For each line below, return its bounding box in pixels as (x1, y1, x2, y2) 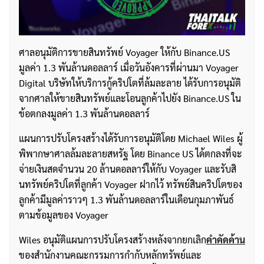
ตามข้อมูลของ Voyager (19, 209, 108, 222)
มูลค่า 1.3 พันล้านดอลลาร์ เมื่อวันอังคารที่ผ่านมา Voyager (19, 61, 239, 74)
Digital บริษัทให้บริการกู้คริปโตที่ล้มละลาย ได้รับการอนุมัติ (19, 77, 241, 90)
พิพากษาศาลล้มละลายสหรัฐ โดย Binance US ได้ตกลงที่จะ (19, 147, 242, 160)
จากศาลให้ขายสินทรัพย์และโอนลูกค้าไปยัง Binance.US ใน (19, 92, 241, 105)
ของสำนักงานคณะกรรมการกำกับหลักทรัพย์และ (19, 249, 202, 262)
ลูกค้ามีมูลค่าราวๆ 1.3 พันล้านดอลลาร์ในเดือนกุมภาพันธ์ (19, 193, 234, 206)
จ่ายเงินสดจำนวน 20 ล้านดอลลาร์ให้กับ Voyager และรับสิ (19, 163, 236, 176)
